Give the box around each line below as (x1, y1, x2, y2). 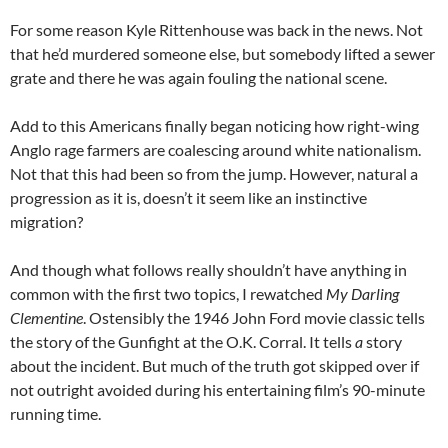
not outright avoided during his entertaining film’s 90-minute (10, 379, 425, 399)
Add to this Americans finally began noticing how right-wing (10, 115, 419, 135)
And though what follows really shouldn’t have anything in (10, 259, 407, 279)
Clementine (10, 307, 83, 327)
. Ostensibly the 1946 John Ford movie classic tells (83, 307, 425, 327)
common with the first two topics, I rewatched (10, 283, 326, 303)
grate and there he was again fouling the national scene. (10, 67, 387, 87)
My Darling (326, 283, 399, 303)
